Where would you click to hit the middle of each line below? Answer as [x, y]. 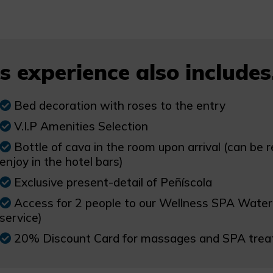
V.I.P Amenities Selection [81, 126]
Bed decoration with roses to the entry [119, 105]
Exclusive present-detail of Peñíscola [113, 182]
